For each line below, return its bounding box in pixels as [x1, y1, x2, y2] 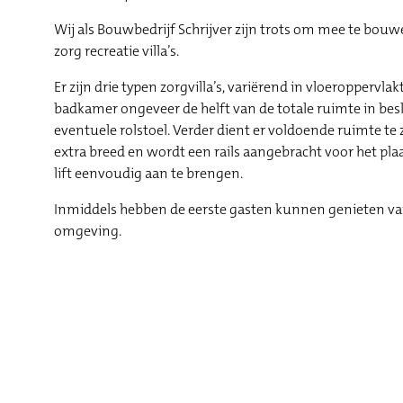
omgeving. [54, 221, 121, 241]
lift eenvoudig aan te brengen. [54, 164, 243, 184]
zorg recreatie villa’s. [54, 41, 179, 61]
